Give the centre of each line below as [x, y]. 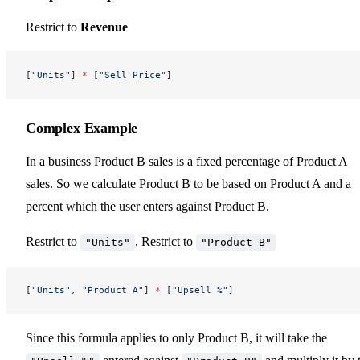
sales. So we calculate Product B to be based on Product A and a [188, 183]
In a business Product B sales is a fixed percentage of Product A [186, 161]
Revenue [104, 27]
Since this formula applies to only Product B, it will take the [176, 337]
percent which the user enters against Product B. [147, 206]
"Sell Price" [133, 74]
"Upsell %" [200, 290]
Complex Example [82, 127]
